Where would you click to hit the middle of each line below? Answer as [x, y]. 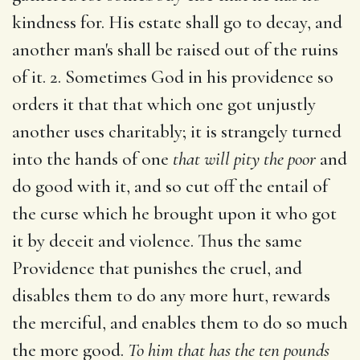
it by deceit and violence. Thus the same [157, 241]
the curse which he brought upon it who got [174, 213]
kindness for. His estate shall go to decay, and [177, 22]
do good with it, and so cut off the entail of [170, 186]
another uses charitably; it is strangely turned [177, 131]
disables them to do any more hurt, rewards [171, 295]
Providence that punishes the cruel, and [157, 268]
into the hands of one [92, 159]
